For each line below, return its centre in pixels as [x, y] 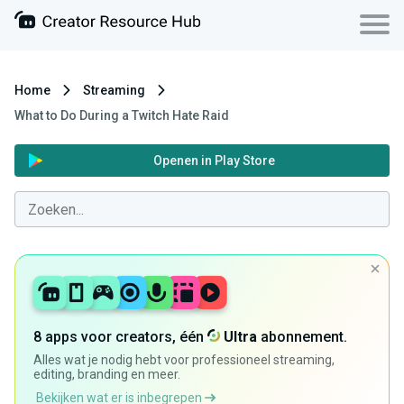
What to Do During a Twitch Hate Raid [122, 115]
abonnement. [302, 337]
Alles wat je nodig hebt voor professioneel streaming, [184, 360]
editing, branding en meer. [107, 375]
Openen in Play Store [214, 161]
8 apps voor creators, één [120, 337]
